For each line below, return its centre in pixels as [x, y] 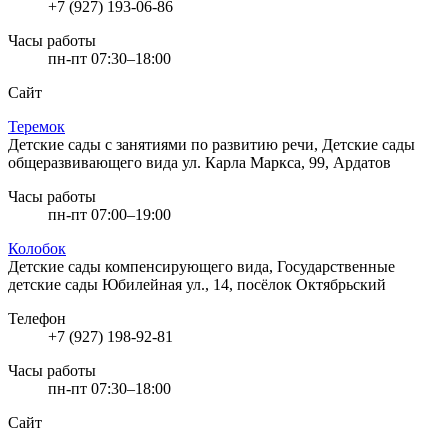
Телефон [37, 318]
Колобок [37, 248]
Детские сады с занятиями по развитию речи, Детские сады [211, 144]
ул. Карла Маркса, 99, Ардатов [286, 162]
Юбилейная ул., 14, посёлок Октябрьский [244, 284]
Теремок [36, 126]
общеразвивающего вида [95, 162]
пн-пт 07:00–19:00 [109, 214]
